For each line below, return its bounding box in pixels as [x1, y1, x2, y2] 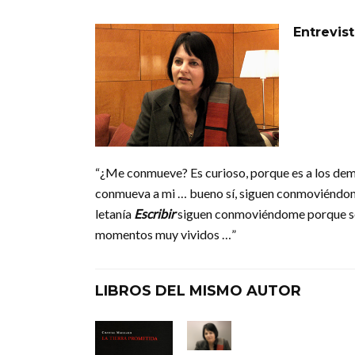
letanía [95, 205, 134, 221]
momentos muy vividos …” [95, 226, 236, 242]
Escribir [134, 205, 175, 221]
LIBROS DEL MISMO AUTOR [95, 281, 301, 300]
